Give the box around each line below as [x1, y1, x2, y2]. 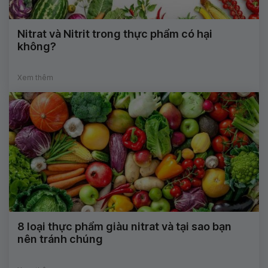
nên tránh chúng [17, 233, 103, 246]
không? [17, 40, 56, 53]
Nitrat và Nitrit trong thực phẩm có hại [17, 28, 212, 41]
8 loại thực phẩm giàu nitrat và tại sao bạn [17, 220, 232, 233]
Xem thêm [17, 73, 53, 83]
